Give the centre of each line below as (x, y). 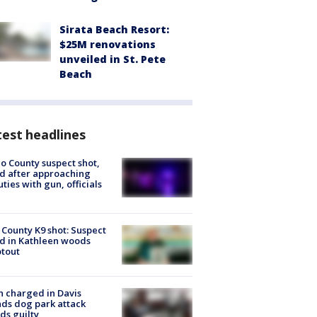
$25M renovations (108, 44)
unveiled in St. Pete (113, 59)
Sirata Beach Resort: (114, 29)
